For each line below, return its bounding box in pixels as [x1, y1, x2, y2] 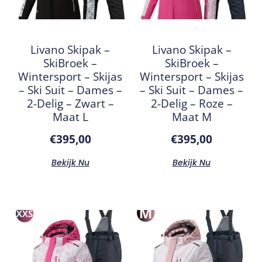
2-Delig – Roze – [150, 95, 233, 112]
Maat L [52, 109, 88, 125]
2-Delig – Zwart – [26, 95, 114, 112]
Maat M [171, 109, 212, 125]
